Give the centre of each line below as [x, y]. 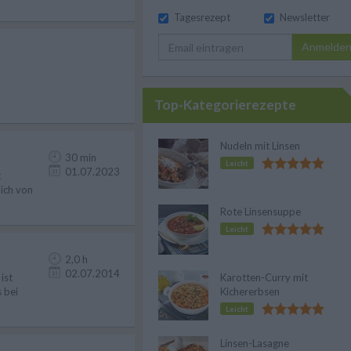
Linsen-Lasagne [255, 343]
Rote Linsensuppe [261, 212]
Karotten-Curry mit [264, 277]
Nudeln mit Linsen [260, 146]
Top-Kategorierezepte [225, 105]
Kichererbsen [250, 291]
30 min [81, 157]
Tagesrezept [202, 17]
